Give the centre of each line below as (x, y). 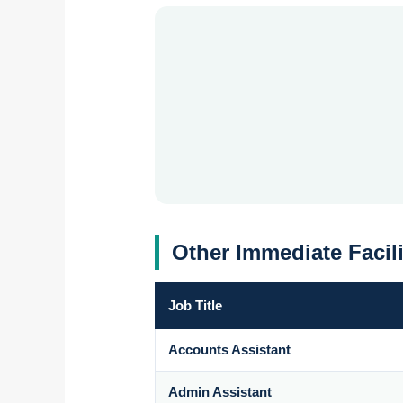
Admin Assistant (220, 391)
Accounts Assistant (230, 349)
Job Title (196, 305)
